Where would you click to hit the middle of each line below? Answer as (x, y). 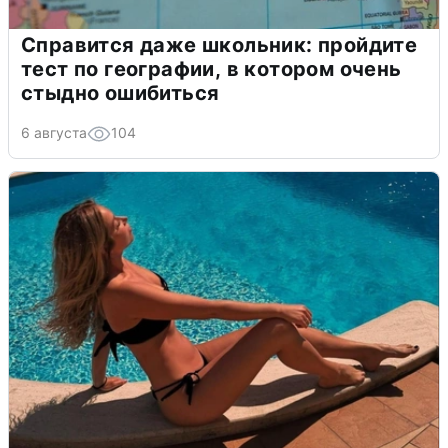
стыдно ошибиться (120, 92)
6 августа (54, 132)
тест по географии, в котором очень (211, 68)
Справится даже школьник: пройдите (219, 44)
